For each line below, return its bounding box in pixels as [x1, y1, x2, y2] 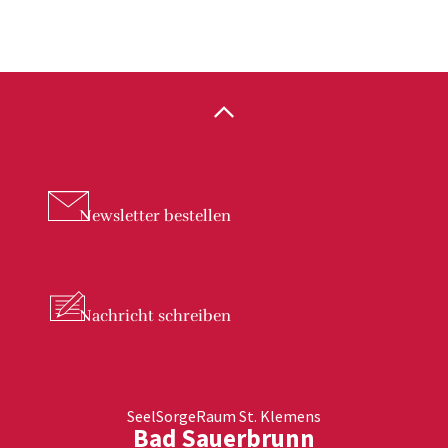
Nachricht [79, 306, 154, 326]
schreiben [154, 306, 231, 326]
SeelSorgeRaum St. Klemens [127, 406, 321, 426]
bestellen [160, 206, 231, 226]
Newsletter [79, 206, 160, 226]
